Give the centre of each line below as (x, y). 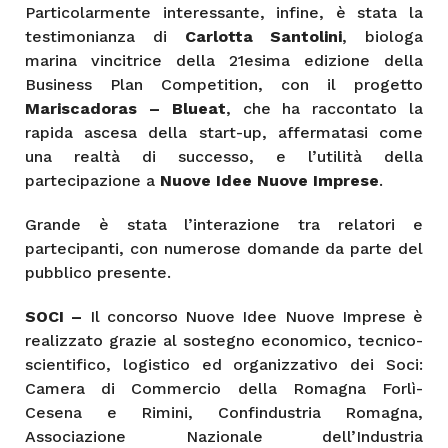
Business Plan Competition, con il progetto (224, 84)
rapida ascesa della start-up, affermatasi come (224, 132)
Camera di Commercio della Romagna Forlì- (224, 388)
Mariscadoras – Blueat (125, 108)
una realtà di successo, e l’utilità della (224, 156)
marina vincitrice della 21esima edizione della (224, 60)
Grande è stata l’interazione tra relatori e (224, 224)
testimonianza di (105, 36)
